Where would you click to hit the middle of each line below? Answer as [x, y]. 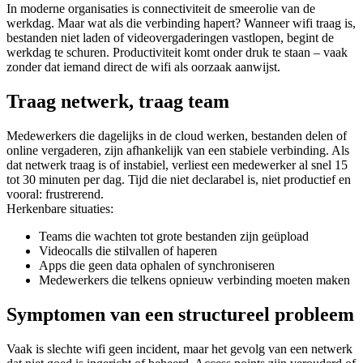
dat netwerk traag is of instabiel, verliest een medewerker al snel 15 [177, 164]
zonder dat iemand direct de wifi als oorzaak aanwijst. [143, 67]
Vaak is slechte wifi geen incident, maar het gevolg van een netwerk [179, 348]
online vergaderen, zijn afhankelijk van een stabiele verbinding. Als [178, 150]
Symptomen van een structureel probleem [180, 314]
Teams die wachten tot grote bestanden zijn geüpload [174, 236]
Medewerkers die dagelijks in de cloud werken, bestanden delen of [177, 135]
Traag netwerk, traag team [118, 101]
